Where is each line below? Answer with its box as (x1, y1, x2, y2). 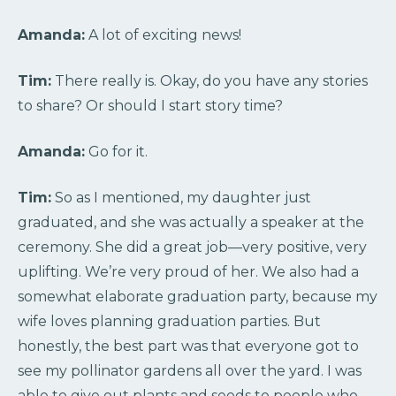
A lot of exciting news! (85, 27, 241, 44)
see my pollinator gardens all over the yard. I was (18, 362, 362, 380)
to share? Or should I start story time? (18, 97, 283, 115)
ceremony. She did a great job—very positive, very (18, 239, 367, 256)
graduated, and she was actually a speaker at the (18, 214, 364, 232)
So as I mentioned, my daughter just (51, 189, 311, 207)
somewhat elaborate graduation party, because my (18, 288, 377, 306)
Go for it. (85, 143, 148, 161)
